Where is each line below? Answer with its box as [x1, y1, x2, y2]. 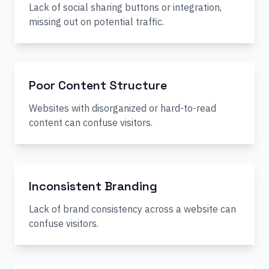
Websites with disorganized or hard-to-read [29, 102, 216, 114]
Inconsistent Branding [29, 178, 157, 194]
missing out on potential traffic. [29, 16, 164, 28]
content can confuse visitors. [29, 116, 153, 128]
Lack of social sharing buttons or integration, [29, 1, 222, 13]
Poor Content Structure [29, 77, 167, 93]
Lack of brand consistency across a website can [29, 203, 236, 215]
